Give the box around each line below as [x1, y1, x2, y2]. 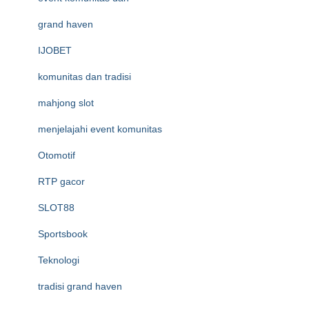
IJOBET [38, 45, 72, 56]
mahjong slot [38, 97, 94, 108]
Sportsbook [38, 228, 88, 239]
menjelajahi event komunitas [38, 123, 162, 134]
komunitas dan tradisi [38, 71, 131, 82]
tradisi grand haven [38, 281, 122, 292]
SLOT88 [38, 202, 74, 213]
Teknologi [38, 255, 79, 266]
